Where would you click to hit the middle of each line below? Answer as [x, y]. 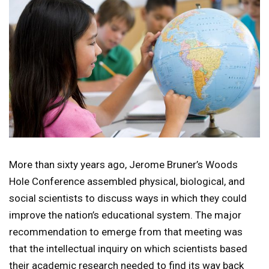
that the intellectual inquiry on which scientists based [128, 249]
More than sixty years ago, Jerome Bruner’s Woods [123, 165]
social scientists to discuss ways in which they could [128, 198]
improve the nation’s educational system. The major [125, 215]
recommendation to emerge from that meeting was [126, 232]
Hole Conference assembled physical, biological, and [127, 182]
